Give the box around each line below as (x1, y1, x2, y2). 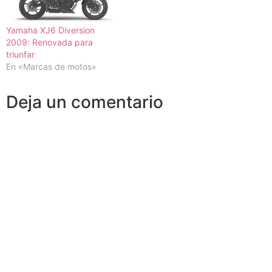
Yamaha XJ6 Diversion (6, 25, 95, 36)
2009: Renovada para (6, 37, 93, 48)
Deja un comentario (6, 92, 163, 113)
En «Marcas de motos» (6, 61, 97, 72)
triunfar (6, 49, 35, 60)
